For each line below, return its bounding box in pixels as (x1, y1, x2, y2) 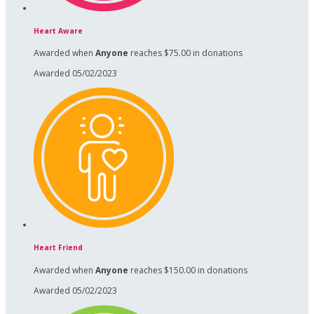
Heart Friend (34, 243, 83, 253)
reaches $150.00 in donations (128, 264, 247, 276)
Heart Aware (34, 25, 83, 36)
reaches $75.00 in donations (128, 47, 243, 60)
